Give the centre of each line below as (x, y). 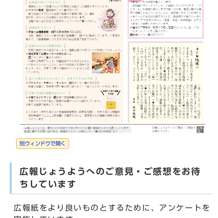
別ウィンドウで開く (43, 144)
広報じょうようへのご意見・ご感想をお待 (110, 172)
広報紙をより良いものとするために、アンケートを (112, 208)
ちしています (48, 184)
